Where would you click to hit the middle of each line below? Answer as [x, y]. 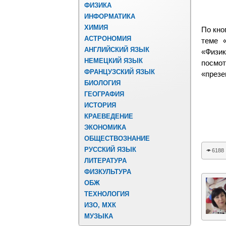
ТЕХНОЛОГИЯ [107, 194]
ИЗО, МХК [100, 205]
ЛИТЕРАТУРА [105, 161]
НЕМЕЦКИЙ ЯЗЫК [114, 61]
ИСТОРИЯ [100, 105]
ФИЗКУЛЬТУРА [108, 172]
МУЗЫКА [99, 216]
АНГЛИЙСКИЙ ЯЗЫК [117, 50]
